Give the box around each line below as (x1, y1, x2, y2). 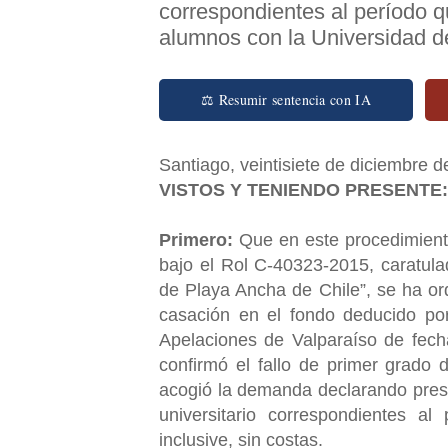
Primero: (159, 229, 233, 250)
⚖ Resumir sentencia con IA (201, 89, 371, 109)
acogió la (159, 379, 238, 400)
